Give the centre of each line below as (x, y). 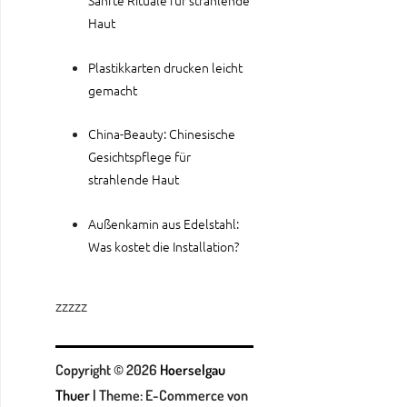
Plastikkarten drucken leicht (165, 67)
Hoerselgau (193, 370)
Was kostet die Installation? (164, 247)
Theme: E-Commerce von (174, 396)
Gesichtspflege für (139, 157)
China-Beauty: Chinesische (162, 134)
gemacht (113, 89)
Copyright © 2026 (108, 370)
